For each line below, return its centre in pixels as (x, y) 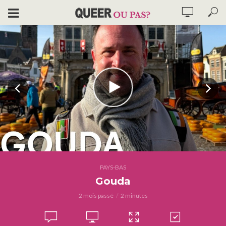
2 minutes (134, 195)
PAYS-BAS (113, 167)
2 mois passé (96, 195)
